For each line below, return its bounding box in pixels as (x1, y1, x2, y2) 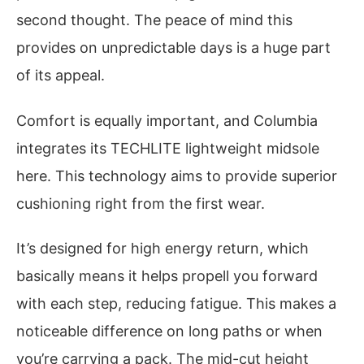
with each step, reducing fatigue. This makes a (16, 295, 336, 313)
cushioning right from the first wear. (16, 194, 265, 212)
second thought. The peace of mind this (16, 11, 292, 29)
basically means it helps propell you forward (16, 267, 318, 285)
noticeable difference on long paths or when (16, 323, 323, 340)
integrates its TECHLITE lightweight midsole (16, 139, 319, 157)
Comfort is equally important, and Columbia (16, 111, 318, 129)
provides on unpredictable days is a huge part (16, 39, 331, 57)
